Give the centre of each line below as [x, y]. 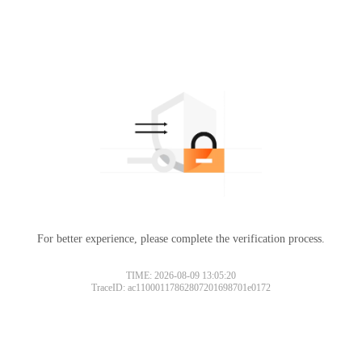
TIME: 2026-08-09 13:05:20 [181, 275]
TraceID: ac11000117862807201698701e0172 [181, 287]
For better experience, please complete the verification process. [181, 238]
